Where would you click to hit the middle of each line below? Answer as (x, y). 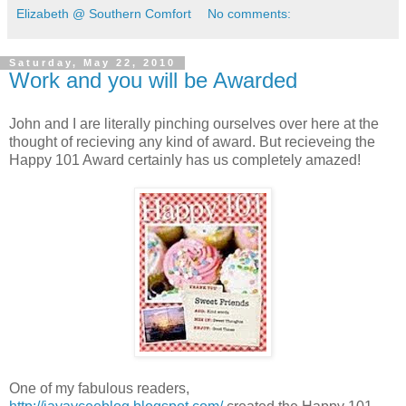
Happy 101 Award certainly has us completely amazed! (185, 160)
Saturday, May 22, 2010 (92, 63)
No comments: (250, 14)
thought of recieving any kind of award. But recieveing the (192, 142)
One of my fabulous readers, (99, 389)
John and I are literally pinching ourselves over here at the (194, 124)
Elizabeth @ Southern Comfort (104, 14)
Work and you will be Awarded (153, 81)
